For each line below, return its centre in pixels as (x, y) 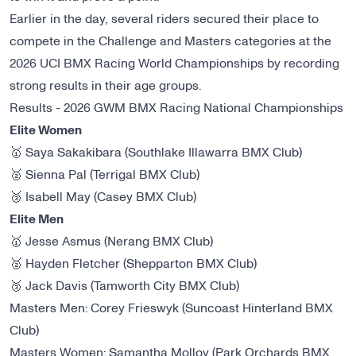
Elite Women (46, 131)
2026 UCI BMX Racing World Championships (137, 64)
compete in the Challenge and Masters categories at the (170, 42)
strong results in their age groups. (105, 86)
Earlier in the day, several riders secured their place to (164, 19)
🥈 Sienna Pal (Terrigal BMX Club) (104, 175)
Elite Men (37, 220)
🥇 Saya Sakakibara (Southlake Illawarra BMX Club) (156, 153)
